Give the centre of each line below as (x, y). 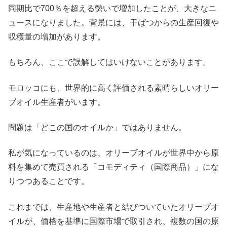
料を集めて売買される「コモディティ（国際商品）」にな (113, 167)
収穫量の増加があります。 (57, 36)
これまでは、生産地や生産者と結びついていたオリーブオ (113, 207)
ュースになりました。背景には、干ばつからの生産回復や (113, 22)
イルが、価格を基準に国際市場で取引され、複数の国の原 (113, 221)
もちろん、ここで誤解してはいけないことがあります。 (109, 62)
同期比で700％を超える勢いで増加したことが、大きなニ (112, 8)
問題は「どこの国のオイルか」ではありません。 (97, 127)
